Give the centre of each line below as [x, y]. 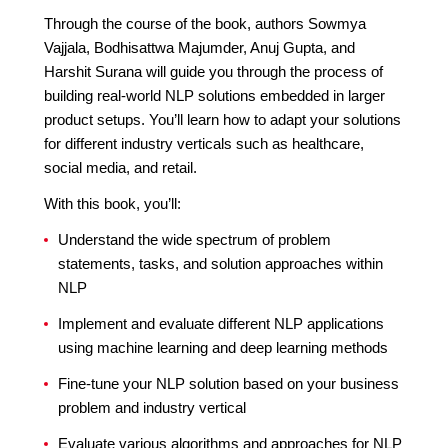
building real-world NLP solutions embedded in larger [214, 95]
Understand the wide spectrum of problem [194, 239]
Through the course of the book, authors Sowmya [205, 23]
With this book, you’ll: [112, 203]
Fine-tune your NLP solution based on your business [228, 383]
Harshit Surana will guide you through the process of [213, 71]
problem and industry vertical [152, 407]
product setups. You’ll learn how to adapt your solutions [222, 119]
